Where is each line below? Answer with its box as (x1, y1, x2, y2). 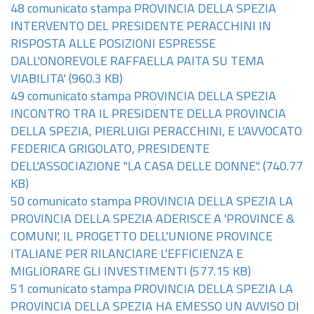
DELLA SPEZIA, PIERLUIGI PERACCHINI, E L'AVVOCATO (11, 125, 302, 139)
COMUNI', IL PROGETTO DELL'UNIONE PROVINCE (11, 231, 273, 244)
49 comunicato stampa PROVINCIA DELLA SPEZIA (11, 90, 276, 104)
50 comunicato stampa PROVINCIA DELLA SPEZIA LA (11, 196, 293, 209)
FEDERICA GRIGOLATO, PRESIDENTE (11, 143, 210, 156)
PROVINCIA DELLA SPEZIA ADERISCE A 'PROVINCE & (11, 213, 294, 226)
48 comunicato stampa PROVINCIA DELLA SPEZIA (11, 3, 276, 16)
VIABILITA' (11, 73, 66, 86)
